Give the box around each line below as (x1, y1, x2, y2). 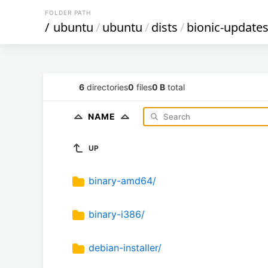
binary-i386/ (89, 208, 145, 221)
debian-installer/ (89, 242, 162, 254)
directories (84, 81, 128, 92)
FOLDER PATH (45, 9, 91, 16)
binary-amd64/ (89, 175, 156, 187)
